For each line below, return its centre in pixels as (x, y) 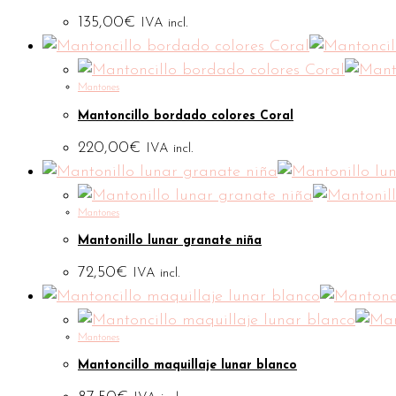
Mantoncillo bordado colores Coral (186, 116)
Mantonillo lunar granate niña (170, 241)
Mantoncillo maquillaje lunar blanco (187, 366)
